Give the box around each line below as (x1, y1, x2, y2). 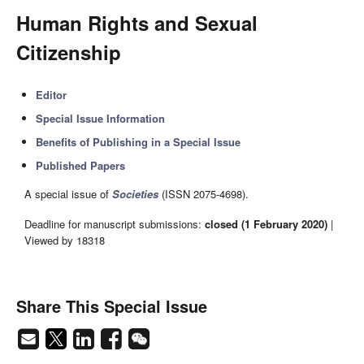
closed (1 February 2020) (205, 215, 327, 232)
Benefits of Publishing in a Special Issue (36, 134, 241, 149)
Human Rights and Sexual (16, 9, 258, 37)
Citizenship (16, 38, 121, 66)
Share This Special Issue (16, 294, 207, 318)
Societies (112, 186, 158, 202)
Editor (36, 87, 67, 102)
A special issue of (24, 186, 112, 202)
